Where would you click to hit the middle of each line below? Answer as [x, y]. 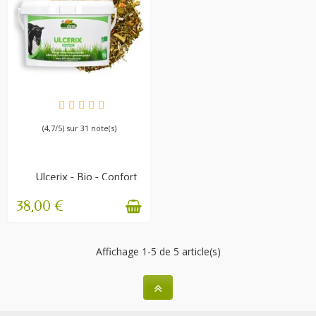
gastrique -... [86, 186]
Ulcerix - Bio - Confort [86, 176]
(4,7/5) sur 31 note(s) [79, 128]
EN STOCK [79, 104]
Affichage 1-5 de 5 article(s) [158, 252]
